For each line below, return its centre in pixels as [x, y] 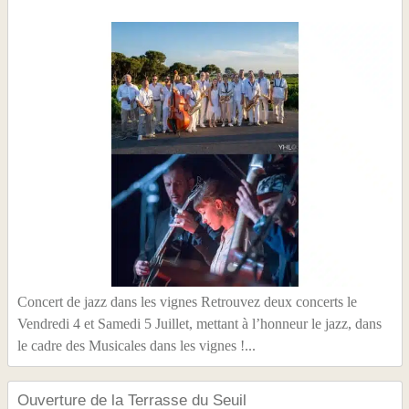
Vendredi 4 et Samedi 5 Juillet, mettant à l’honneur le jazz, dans [199, 324]
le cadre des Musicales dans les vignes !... [136, 346]
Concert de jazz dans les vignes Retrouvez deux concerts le [187, 302]
